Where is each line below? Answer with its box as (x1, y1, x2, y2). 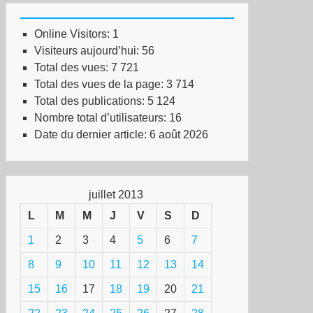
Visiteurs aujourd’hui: (34, 45, 142, 57)
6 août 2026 (150, 129, 208, 140)
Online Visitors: (34, 28, 112, 40)
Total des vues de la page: (34, 78, 166, 90)
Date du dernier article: (34, 129, 150, 140)
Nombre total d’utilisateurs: (34, 112, 169, 124)
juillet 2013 (89, 189, 143, 201)
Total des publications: (34, 95, 147, 107)
